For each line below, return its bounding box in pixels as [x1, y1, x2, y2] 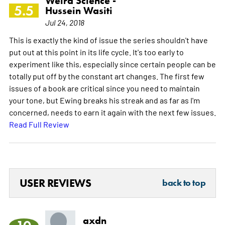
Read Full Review [9, 119, 69, 129]
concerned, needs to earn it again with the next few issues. [9, 106, 216, 117]
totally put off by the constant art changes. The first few [9, 70, 204, 81]
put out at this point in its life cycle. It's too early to [9, 46, 184, 57]
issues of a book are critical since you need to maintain [9, 82, 200, 93]
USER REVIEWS [19, 176, 91, 190]
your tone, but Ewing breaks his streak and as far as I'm [9, 94, 200, 105]
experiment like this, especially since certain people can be [9, 58, 216, 69]
